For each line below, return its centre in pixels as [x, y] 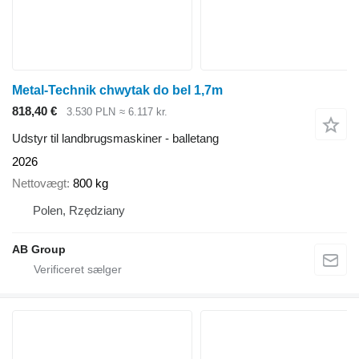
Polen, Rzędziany [79, 210]
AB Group [39, 249]
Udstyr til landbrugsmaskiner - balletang [115, 139]
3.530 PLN [91, 111]
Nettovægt [39, 183]
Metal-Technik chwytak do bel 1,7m [117, 90]
